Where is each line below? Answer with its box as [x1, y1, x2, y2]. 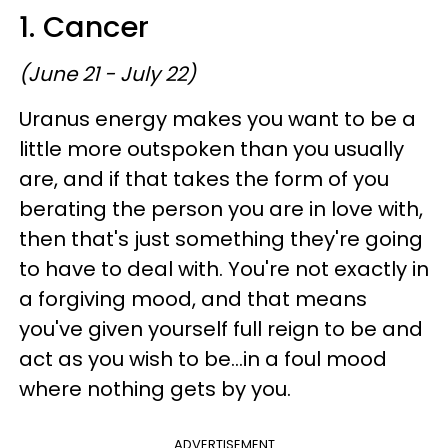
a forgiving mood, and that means [19, 284, 367, 313]
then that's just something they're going [19, 224, 423, 253]
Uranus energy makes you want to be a [19, 104, 416, 133]
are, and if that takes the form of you [19, 164, 389, 193]
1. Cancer [19, 6, 149, 47]
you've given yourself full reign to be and [19, 314, 423, 343]
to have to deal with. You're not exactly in [19, 254, 429, 283]
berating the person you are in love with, [19, 194, 423, 223]
